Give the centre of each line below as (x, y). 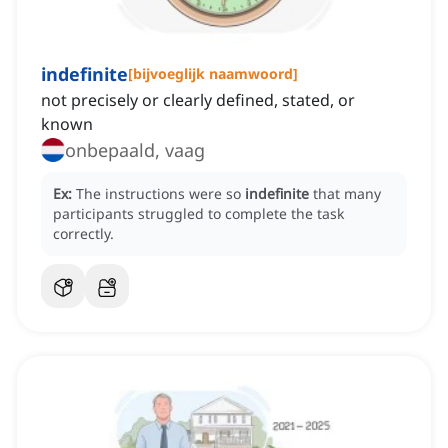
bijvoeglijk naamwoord (213, 74)
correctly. (83, 234)
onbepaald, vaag (135, 150)
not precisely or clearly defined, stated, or (198, 100)
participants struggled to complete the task (198, 214)
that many (347, 194)
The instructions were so (160, 194)
